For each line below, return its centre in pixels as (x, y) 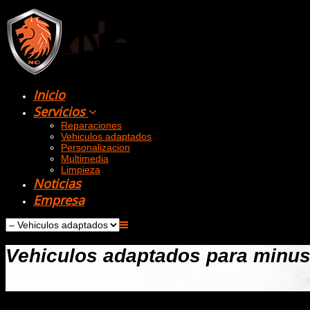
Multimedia (85, 158)
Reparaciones (91, 125)
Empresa (59, 200)
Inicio (49, 95)
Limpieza (81, 170)
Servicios (61, 111)
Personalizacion (95, 147)
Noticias (57, 183)
